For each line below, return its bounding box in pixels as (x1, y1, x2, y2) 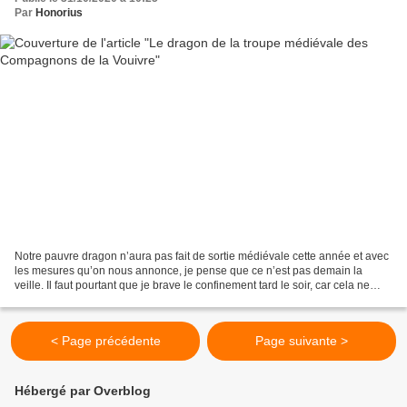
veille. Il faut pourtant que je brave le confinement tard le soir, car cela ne (15, 278, 370, 292)
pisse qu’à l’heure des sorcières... (15, 293, 180, 306)
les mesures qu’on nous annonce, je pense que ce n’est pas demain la (15, 263, 362, 277)
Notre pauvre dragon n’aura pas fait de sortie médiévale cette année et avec (15, 249, 389, 263)
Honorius (35, 6, 83, 20)
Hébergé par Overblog (15, 383, 151, 398)
